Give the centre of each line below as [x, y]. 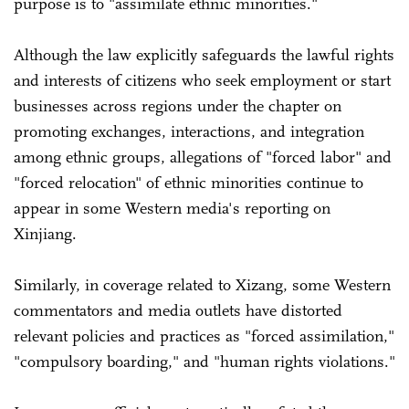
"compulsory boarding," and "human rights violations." [204, 361]
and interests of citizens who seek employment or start [202, 80]
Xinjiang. [45, 233]
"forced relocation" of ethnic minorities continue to [189, 182]
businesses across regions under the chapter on [178, 105]
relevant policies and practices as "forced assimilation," [204, 336]
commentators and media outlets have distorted [178, 310]
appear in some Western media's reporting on [172, 208]
